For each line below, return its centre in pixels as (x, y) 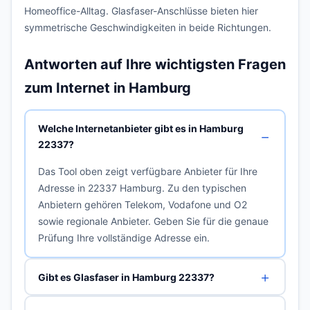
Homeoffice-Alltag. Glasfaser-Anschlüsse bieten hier (141, 11)
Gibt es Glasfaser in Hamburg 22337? (126, 277)
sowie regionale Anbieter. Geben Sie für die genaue (153, 221)
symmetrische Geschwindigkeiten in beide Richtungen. (148, 27)
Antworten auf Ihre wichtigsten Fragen (155, 64)
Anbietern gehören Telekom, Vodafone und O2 (142, 204)
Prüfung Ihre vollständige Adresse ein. (124, 237)
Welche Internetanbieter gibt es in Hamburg (140, 128)
